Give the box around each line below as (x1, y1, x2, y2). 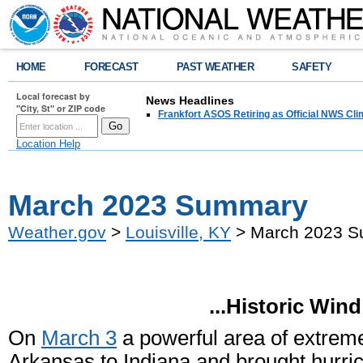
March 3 (41, 327, 117, 349)
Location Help (16, 138, 80, 150)
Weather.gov (8, 223, 106, 241)
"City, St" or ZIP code (16, 102, 105, 114)
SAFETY (292, 61, 332, 73)
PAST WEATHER (176, 61, 254, 73)
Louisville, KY (126, 223, 231, 241)
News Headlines (146, 94, 234, 107)
